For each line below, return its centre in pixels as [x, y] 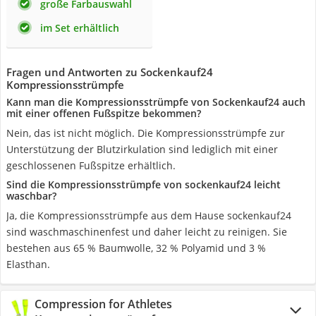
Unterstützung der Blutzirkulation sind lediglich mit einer [142, 149]
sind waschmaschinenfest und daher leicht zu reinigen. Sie [147, 232]
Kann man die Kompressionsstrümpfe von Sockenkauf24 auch [156, 102]
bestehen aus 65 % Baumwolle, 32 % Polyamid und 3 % [136, 248]
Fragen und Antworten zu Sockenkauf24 [110, 72]
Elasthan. [28, 264]
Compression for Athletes [103, 304]
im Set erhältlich [80, 28]
